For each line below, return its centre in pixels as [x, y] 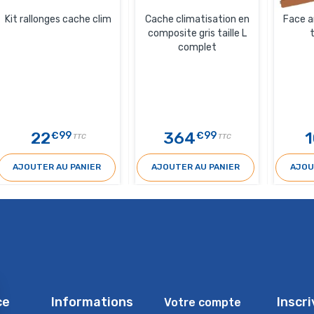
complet [197, 47]
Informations [92, 302]
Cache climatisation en [197, 19]
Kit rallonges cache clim [58, 19]
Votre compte [202, 302]
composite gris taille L [197, 33]
